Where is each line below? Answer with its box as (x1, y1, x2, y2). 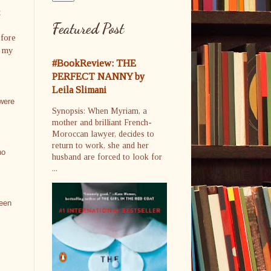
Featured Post (52, 20, 124, 38)
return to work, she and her (52, 141, 149, 150)
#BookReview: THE (52, 57, 136, 69)
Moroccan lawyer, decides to (52, 129, 154, 139)
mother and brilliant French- (52, 118, 152, 127)
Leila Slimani (52, 84, 106, 96)
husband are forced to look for (52, 152, 162, 162)
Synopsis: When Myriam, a (52, 106, 147, 116)
